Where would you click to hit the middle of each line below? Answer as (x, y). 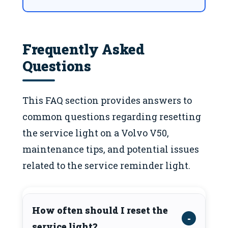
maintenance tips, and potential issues (111, 149)
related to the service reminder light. (106, 165)
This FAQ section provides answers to (107, 100)
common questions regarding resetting (112, 116)
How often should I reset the (100, 210)
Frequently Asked (83, 49)
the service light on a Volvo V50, (96, 133)
